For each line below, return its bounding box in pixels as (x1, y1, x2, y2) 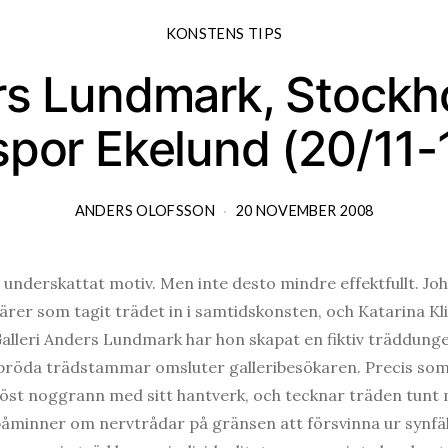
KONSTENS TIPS (165, 24, 283, 42)
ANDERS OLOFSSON (74, 201, 216, 219)
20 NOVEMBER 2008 (235, 201, 374, 219)
